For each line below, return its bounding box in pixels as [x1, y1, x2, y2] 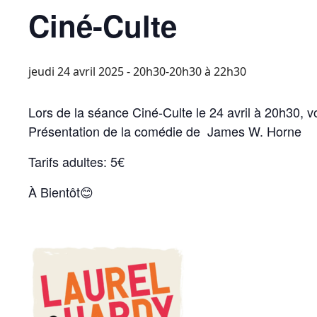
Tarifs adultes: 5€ [28, 152, 125, 171]
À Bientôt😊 [28, 183, 93, 201]
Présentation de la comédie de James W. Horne [28, 122, 301, 140]
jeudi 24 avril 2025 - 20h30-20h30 [28, 64, 202, 79]
